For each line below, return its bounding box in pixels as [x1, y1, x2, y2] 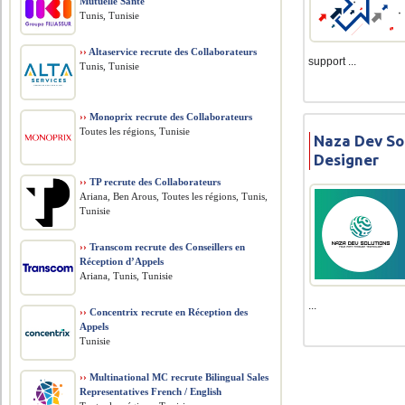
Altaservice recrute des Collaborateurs [87, 46, 258, 57]
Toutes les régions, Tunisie [80, 126, 191, 137]
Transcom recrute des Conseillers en [87, 241, 246, 252]
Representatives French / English [80, 386, 222, 397]
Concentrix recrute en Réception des [87, 306, 249, 317]
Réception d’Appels [80, 256, 165, 267]
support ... [308, 55, 357, 69]
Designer [314, 151, 380, 169]
